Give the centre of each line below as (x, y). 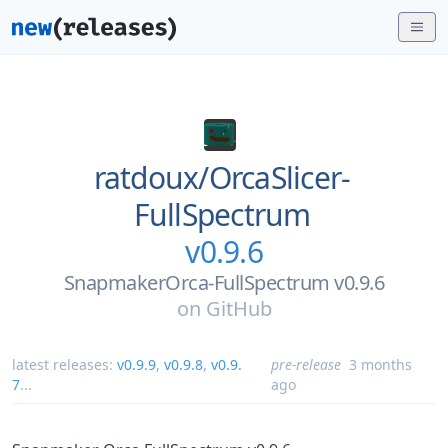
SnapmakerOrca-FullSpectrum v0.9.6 (224, 282)
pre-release (305, 364)
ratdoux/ (151, 177)
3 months (380, 364)
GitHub (238, 308)
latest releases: (64, 364)
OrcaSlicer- (279, 177)
